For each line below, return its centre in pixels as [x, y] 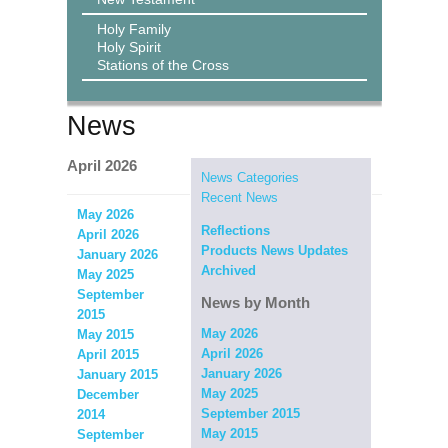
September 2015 [250, 413]
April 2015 [107, 354]
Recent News [239, 197]
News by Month [255, 302]
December [107, 394]
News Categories [249, 177]
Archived [228, 270]
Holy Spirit [128, 47]
